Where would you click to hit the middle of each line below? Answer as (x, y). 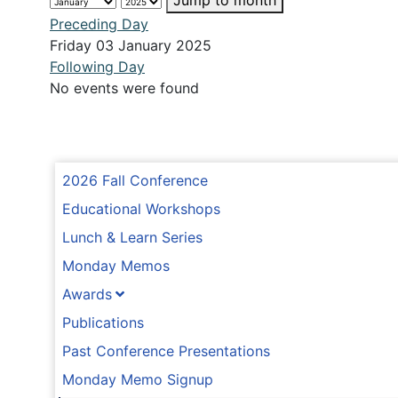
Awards (87, 295)
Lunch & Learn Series (132, 238)
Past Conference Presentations (166, 351)
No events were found (124, 88)
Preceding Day (99, 24)
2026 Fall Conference (135, 181)
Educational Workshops (141, 209)
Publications (103, 323)
